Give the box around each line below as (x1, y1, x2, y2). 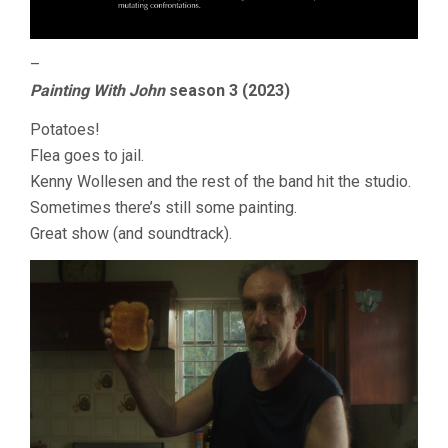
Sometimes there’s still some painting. (30, 198, 297, 218)
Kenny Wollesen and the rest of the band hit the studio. (30, 172, 411, 192)
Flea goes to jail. (30, 146, 144, 166)
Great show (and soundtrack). (30, 224, 232, 244)
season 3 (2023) (165, 81, 290, 101)
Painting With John (30, 81, 165, 101)
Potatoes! (30, 120, 100, 140)
